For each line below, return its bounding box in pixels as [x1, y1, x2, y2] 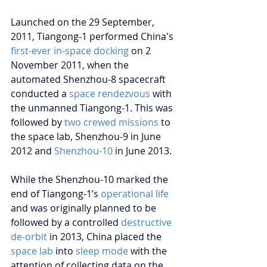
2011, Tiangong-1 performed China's [11, 29, 176, 43]
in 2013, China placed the [47, 229, 164, 243]
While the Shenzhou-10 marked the [11, 172, 170, 186]
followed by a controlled [11, 215, 121, 229]
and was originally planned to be [11, 201, 159, 215]
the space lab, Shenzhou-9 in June [11, 129, 163, 143]
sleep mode [76, 244, 128, 257]
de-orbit [11, 229, 47, 243]
